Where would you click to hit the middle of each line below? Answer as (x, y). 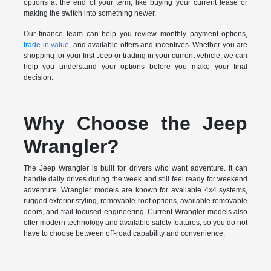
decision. (38, 78)
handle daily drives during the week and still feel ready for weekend (135, 179)
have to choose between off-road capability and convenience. (124, 234)
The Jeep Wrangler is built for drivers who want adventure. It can (135, 168)
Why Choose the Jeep (135, 124)
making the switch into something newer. (90, 14)
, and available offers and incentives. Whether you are (158, 45)
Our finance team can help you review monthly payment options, (135, 34)
